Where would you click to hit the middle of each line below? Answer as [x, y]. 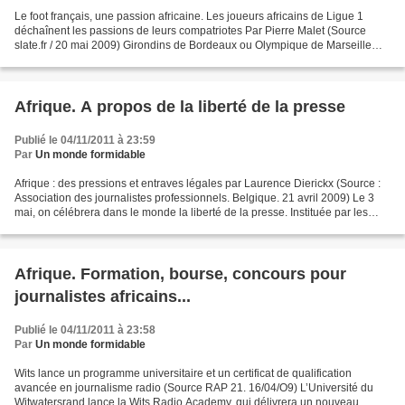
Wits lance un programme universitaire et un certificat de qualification [183, 373]
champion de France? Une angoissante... [116, 60]
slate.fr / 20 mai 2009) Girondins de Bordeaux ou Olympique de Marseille [193, 45]
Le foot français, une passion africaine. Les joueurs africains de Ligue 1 [189, 16]
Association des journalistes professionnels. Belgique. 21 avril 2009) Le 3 [194, 198]
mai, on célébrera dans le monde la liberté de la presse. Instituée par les [191, 212]
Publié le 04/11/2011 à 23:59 [85, 140]
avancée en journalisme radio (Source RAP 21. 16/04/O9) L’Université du [194, 388]
